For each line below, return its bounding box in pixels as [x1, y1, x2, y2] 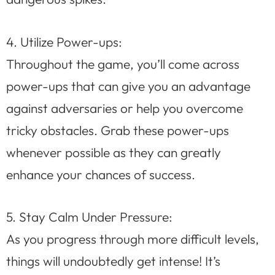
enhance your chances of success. [6, 166, 195, 182]
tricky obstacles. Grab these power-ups [6, 122, 229, 138]
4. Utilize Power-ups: [6, 33, 122, 50]
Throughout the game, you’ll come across [6, 55, 239, 72]
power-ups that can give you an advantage [6, 77, 250, 94]
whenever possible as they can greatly [6, 144, 221, 160]
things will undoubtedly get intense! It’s [6, 253, 220, 269]
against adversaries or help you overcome [6, 99, 243, 116]
